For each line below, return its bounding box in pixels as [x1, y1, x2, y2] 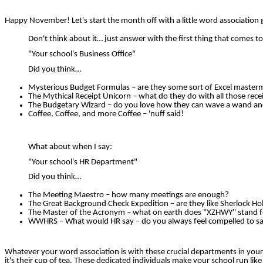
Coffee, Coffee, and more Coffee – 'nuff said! [28, 109, 184, 119]
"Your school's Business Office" [28, 49, 136, 59]
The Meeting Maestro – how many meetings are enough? [28, 191, 229, 200]
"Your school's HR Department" [28, 157, 137, 167]
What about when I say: [28, 143, 112, 152]
